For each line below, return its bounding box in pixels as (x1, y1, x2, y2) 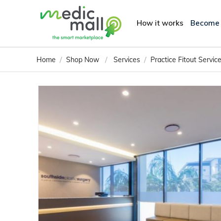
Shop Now (66, 55, 99, 64)
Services (113, 55, 140, 64)
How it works (137, 18, 184, 28)
